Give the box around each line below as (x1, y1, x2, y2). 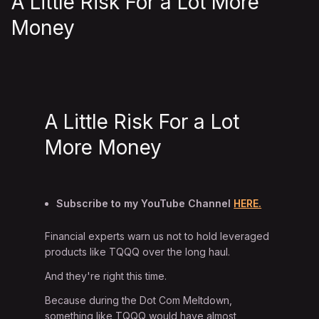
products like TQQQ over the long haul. (45, 246, 231, 258)
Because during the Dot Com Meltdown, (45, 294, 233, 307)
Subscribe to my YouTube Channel (56, 197, 234, 210)
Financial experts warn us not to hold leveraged (45, 230, 270, 243)
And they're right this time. (45, 270, 167, 283)
